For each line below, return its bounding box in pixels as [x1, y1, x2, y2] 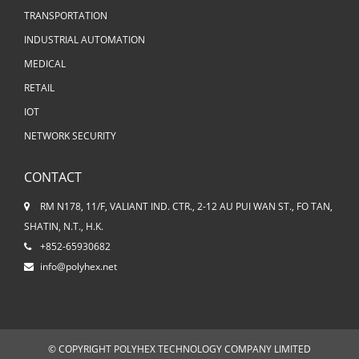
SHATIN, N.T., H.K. [24, 220, 103, 234]
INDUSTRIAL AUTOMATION [24, 33, 145, 47]
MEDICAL [24, 57, 66, 71]
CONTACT [24, 168, 82, 187]
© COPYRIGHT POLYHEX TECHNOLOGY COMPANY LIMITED [48, 341, 311, 356]
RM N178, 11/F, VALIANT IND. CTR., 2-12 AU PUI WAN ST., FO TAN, [40, 200, 333, 214]
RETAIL [24, 81, 54, 95]
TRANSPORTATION [24, 9, 107, 23]
